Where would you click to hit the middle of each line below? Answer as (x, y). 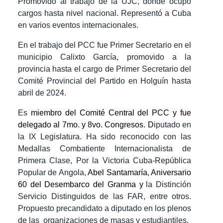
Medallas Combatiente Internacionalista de (105, 149)
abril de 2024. (43, 93)
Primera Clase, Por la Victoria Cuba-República (105, 161)
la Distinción (169, 185)
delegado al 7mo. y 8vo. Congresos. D (86, 125)
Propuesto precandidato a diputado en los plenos (105, 209)
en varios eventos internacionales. (78, 25)
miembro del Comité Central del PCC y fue (111, 113)
